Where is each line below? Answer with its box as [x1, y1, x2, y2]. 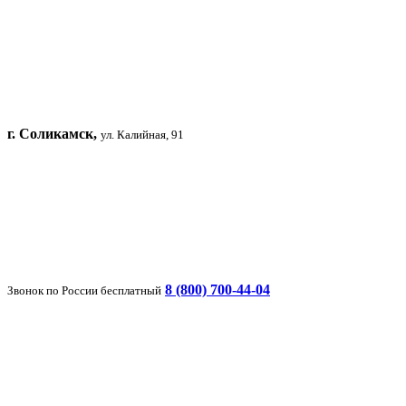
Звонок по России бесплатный [7, 284, 161, 298]
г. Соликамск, [7, 126, 97, 142]
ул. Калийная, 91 [101, 128, 184, 142]
